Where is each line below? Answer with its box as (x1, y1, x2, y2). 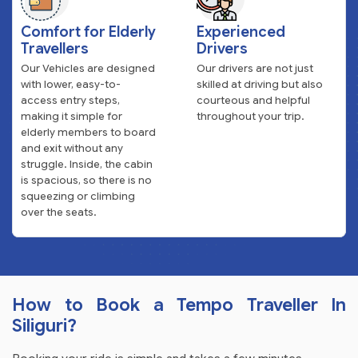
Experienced (197, 22, 285, 41)
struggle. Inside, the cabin (21, 157, 153, 171)
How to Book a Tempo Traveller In (12, 293, 346, 316)
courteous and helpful (197, 93, 310, 107)
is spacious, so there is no (21, 173, 152, 187)
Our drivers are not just (197, 61, 313, 75)
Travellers (21, 39, 89, 58)
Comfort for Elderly (21, 22, 156, 41)
